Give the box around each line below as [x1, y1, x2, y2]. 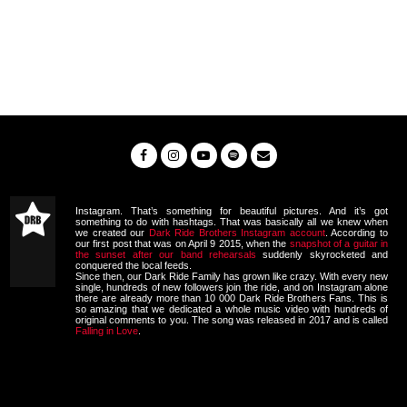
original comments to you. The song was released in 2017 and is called [75, 313, 388, 325]
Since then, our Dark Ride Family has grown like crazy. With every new [75, 270, 388, 282]
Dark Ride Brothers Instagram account [148, 226, 325, 238]
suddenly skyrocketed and [255, 248, 388, 260]
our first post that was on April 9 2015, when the [75, 237, 290, 249]
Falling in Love [75, 324, 138, 336]
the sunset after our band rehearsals [75, 248, 256, 260]
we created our [75, 226, 149, 238]
